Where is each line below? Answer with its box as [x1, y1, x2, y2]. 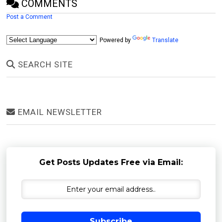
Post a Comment [6, 13, 53, 21]
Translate [152, 37, 179, 44]
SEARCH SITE [15, 59, 73, 70]
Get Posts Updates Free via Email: [39, 158, 183, 167]
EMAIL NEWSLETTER [15, 107, 103, 117]
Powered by [97, 37, 133, 44]
